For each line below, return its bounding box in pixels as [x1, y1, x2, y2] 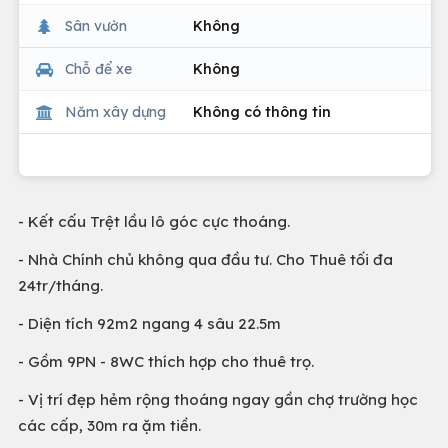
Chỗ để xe [65, 59, 132, 78]
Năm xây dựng [65, 102, 166, 121]
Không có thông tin [193, 102, 331, 121]
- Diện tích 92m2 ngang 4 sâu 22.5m [18, 314, 281, 333]
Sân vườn [65, 16, 127, 35]
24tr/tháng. [18, 276, 103, 295]
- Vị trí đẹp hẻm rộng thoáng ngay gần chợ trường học [18, 390, 418, 409]
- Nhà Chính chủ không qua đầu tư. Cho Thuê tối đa [18, 250, 393, 269]
